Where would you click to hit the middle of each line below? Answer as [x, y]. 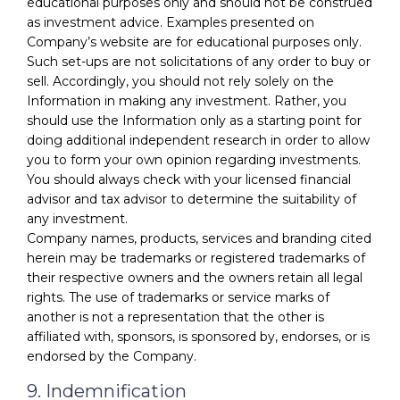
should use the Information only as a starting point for [194, 120]
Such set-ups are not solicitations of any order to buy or [199, 61]
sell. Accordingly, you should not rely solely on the [180, 81]
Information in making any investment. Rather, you [187, 100]
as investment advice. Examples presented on [171, 22]
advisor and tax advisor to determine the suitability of [192, 199]
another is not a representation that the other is [175, 317]
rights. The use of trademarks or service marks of [178, 297]
